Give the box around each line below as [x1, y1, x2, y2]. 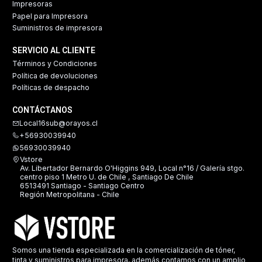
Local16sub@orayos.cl [19, 119, 98, 128]
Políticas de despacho [12, 83, 89, 92]
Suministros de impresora [12, 23, 102, 33]
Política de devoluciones [12, 71, 98, 80]
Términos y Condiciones [12, 59, 97, 68]
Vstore [20, 155, 43, 164]
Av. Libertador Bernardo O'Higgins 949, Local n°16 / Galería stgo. [20, 164, 244, 173]
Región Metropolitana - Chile [20, 190, 119, 199]
